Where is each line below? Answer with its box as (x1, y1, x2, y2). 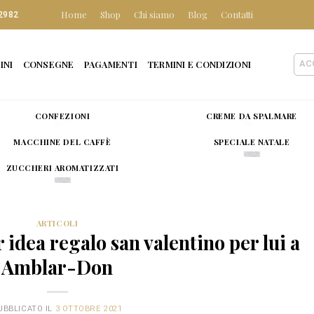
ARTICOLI (36, 217, 78, 228)
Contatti (221, 8, 254, 20)
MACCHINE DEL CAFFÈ (13, 136, 111, 147)
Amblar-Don (1, 254, 113, 280)
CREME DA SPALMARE (206, 110, 297, 121)
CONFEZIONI (34, 110, 90, 121)
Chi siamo (134, 8, 175, 20)
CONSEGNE (22, 58, 74, 70)
